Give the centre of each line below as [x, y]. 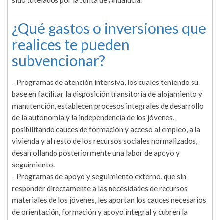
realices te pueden [71, 44]
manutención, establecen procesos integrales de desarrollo [108, 106]
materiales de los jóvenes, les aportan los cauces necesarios [109, 200]
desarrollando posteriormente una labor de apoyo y [96, 153]
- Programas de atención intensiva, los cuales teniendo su [105, 82]
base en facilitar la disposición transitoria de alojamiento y [107, 94]
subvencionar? [58, 61]
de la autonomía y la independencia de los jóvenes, [93, 118]
